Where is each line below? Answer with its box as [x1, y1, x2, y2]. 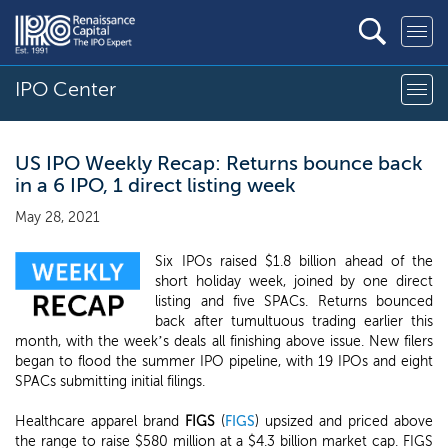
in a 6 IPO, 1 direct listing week [15, 173, 296, 197]
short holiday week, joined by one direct [155, 273, 433, 290]
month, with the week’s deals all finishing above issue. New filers [15, 333, 433, 350]
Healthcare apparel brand [15, 413, 185, 430]
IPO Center [15, 77, 116, 101]
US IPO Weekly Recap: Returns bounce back [15, 151, 423, 175]
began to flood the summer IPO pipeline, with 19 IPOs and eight [15, 353, 433, 370]
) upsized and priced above [255, 413, 433, 430]
